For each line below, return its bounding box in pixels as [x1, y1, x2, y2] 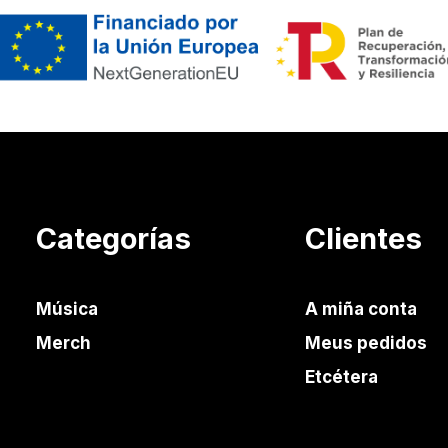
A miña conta [305, 299, 417, 319]
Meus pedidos [305, 333, 427, 353]
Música [36, 299, 98, 319]
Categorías [36, 221, 191, 256]
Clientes [305, 221, 422, 256]
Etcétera [305, 367, 378, 387]
